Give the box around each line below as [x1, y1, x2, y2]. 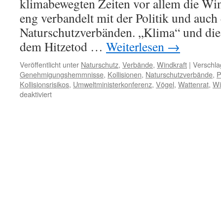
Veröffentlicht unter [20, 59, 79, 70]
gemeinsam [51, 128, 88, 138]
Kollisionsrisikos [20, 79, 69, 89]
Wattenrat [178, 79, 209, 89]
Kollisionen [108, 69, 142, 79]
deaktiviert [20, 89, 52, 99]
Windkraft [157, 59, 187, 70]
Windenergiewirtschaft [51, 118, 121, 128]
